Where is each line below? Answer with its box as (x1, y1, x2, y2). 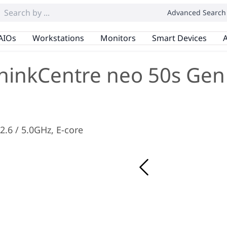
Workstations (32, 32, 84, 44)
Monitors (100, 32, 136, 44)
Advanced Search (167, 8, 226, 17)
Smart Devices (152, 32, 207, 44)
